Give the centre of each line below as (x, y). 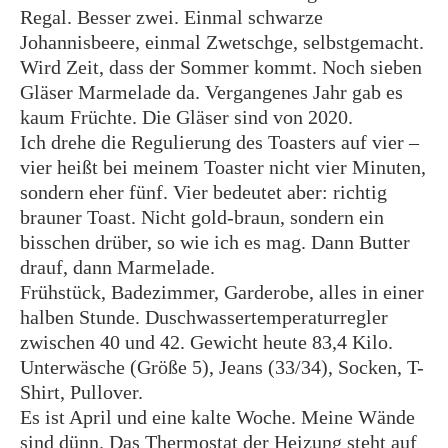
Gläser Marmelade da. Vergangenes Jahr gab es (211, 92)
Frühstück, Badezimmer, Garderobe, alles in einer (222, 292)
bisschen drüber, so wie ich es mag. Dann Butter (215, 242)
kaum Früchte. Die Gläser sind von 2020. (186, 117)
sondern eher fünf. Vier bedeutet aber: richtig (203, 192)
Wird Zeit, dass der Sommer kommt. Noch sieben (221, 67)
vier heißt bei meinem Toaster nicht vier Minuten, (223, 167)
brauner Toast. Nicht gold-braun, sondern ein (202, 217)
